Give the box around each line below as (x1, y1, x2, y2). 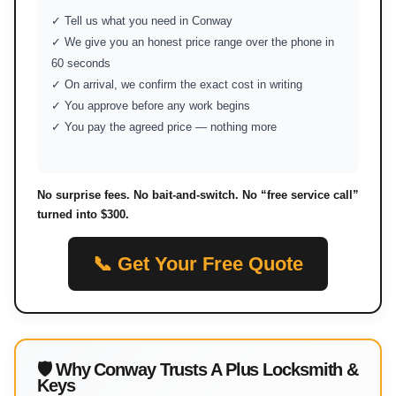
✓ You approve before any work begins (51, 99, 250, 112)
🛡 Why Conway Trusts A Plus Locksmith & (37, 360, 359, 379)
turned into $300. (37, 208, 129, 221)
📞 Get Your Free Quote (93, 253, 303, 275)
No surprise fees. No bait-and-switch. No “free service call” (37, 188, 359, 202)
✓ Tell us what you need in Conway (51, 14, 232, 27)
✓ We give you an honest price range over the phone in (51, 35, 334, 49)
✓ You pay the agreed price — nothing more (51, 120, 277, 133)
